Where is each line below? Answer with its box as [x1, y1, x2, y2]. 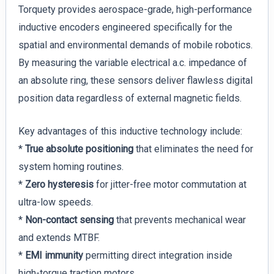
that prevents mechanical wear [113, 214, 246, 226]
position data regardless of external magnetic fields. [18, 92, 242, 104]
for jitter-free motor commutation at [93, 179, 246, 191]
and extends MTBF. [18, 232, 100, 244]
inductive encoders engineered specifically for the [18, 21, 232, 33]
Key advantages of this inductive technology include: [18, 125, 242, 138]
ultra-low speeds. [18, 196, 93, 209]
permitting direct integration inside [83, 250, 232, 262]
